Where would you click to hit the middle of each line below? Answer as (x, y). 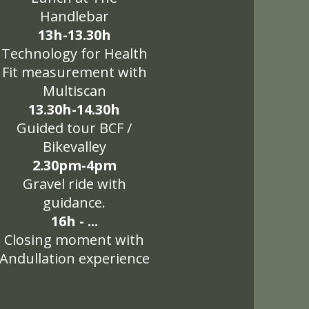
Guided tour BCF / (74, 128)
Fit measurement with (74, 72)
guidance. (74, 202)
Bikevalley (74, 147)
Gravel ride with (74, 184)
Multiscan (74, 91)
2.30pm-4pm (74, 165)
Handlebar (74, 16)
